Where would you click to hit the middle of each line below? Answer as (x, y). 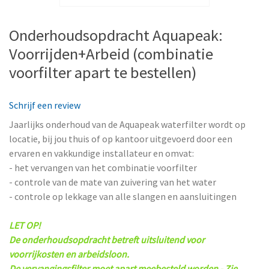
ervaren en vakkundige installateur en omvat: (101, 153)
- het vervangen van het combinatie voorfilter (103, 167)
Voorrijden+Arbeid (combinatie (111, 54)
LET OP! (25, 225)
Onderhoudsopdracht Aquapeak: (116, 35)
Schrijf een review (45, 105)
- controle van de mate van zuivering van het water (113, 182)
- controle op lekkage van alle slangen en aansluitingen (123, 196)
